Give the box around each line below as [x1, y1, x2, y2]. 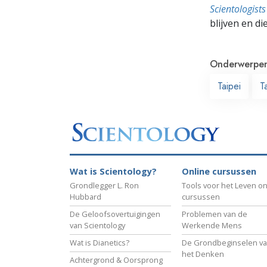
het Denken [182, 249, 224, 260]
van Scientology [70, 220, 125, 231]
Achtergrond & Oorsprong [70, 254, 163, 266]
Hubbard [70, 191, 101, 203]
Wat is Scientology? [70, 166, 157, 178]
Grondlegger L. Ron [70, 180, 139, 191]
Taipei [218, 79, 241, 93]
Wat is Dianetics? [70, 237, 129, 249]
